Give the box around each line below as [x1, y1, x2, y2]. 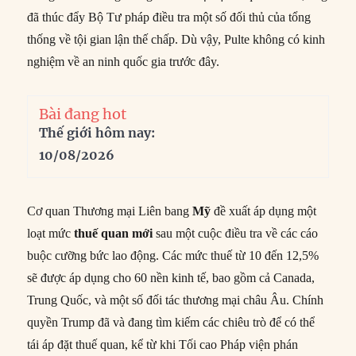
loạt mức [27, 226, 75, 240]
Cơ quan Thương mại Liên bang [27, 203, 193, 218]
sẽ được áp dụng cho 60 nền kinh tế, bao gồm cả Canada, [27, 270, 315, 284]
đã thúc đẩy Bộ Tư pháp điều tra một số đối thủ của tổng [27, 10, 311, 24]
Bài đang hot [39, 104, 127, 123]
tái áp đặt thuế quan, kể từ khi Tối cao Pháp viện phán [27, 337, 299, 351]
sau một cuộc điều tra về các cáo [153, 226, 319, 240]
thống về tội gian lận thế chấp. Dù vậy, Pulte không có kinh [27, 32, 326, 46]
